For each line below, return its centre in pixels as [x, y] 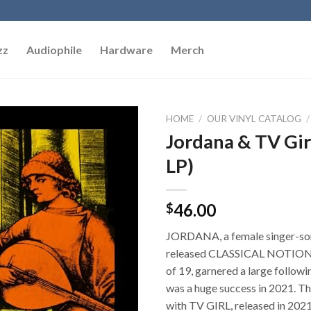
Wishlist [117, 166]
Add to [117, 153]
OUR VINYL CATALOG [254, 119]
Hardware [126, 50]
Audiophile [54, 50]
